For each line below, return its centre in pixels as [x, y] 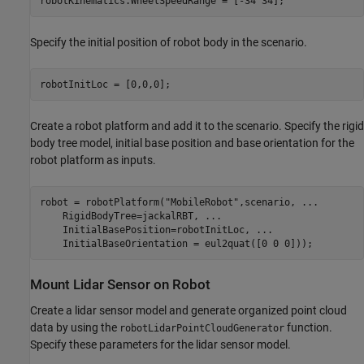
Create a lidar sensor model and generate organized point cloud [188, 310]
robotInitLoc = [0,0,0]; [105, 84]
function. [308, 327]
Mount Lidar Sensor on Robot [120, 285]
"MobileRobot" [201, 202]
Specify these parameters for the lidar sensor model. [160, 344]
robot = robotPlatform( [102, 202]
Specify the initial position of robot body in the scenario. [169, 43]
